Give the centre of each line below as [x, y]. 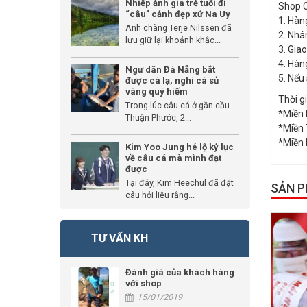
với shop [144, 284]
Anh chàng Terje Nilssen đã [179, 28]
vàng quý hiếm [157, 92]
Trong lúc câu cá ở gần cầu [177, 106]
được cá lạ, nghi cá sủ [172, 81]
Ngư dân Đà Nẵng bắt [170, 70]
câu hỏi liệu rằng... [160, 195]
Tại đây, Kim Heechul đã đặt [180, 183]
